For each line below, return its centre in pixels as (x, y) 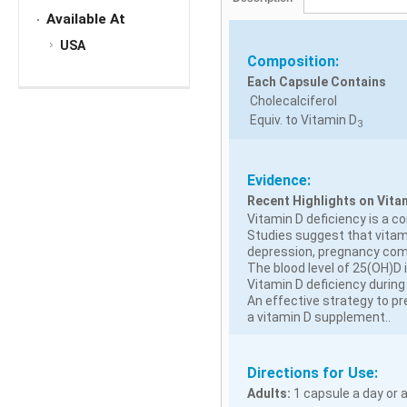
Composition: (293, 61)
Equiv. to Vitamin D (302, 119)
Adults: (268, 393)
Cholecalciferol (292, 100)
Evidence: (278, 180)
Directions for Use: (312, 372)
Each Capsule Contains (316, 81)
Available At (86, 20)
